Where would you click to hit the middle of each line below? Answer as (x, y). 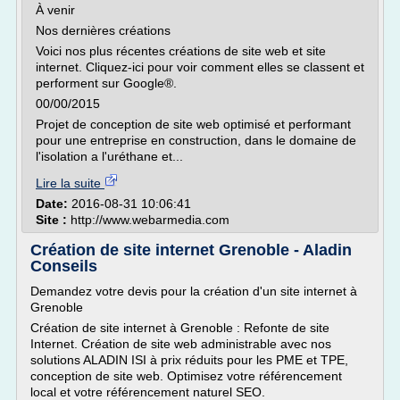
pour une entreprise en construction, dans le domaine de (196, 140)
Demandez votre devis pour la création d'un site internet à (194, 291)
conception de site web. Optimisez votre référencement (186, 376)
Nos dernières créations (103, 30)
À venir (55, 10)
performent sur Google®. (106, 83)
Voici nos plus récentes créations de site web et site (181, 51)
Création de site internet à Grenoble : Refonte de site (180, 328)
